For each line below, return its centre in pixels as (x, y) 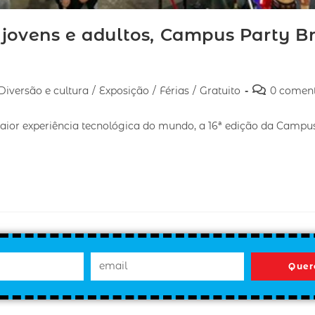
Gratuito (220, 90)
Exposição (124, 90)
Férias (174, 90)
